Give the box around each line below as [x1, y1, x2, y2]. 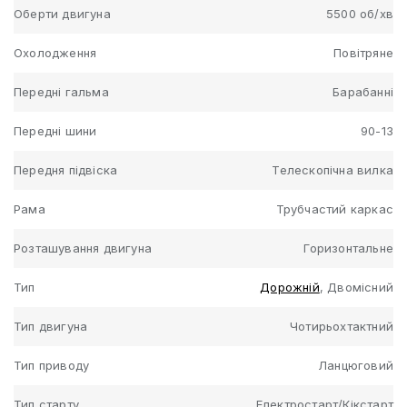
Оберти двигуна [14, 5, 111, 21]
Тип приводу [14, 357, 90, 372]
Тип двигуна [14, 318, 88, 333]
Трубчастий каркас [275, 201, 393, 216]
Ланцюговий [318, 357, 393, 372]
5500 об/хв [326, 5, 393, 21]
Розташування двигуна [14, 240, 152, 255]
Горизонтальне [303, 240, 393, 255]
